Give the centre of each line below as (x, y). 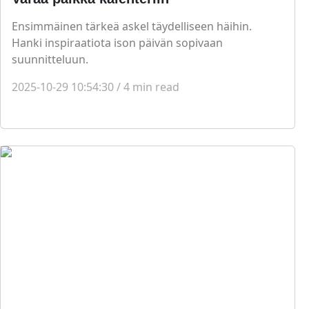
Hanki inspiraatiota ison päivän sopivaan (117, 43)
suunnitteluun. (50, 60)
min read (156, 87)
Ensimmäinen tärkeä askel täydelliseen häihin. (132, 27)
